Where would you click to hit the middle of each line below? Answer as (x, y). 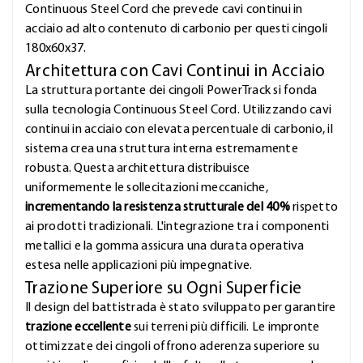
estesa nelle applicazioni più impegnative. (139, 266)
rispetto (314, 208)
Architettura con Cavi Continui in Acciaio (175, 72)
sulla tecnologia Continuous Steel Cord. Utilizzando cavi (178, 111)
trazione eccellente (78, 328)
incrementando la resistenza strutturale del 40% (158, 208)
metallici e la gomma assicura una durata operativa (165, 247)
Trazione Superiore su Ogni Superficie (164, 289)
